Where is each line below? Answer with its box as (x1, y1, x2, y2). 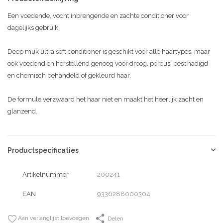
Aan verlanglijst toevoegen (16, 215, 89, 222)
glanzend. (7, 107, 37, 115)
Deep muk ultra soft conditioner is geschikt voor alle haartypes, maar (7, 47, 210, 55)
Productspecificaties (7, 146, 79, 154)
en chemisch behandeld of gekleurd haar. (7, 71, 131, 79)
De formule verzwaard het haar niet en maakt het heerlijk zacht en (7, 95, 204, 103)
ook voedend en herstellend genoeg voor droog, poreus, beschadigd (7, 59, 208, 67)
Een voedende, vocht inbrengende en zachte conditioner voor (7, 11, 189, 19)
